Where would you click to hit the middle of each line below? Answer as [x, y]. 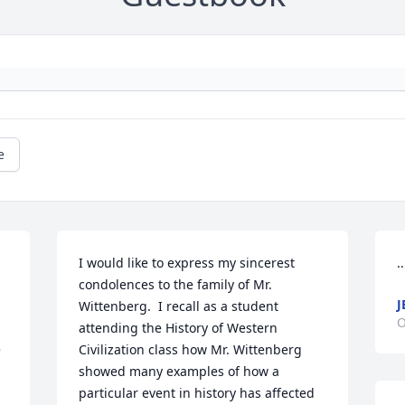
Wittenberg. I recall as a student [179, 306]
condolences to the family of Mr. [176, 284]
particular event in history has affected [197, 393]
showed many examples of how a [179, 371]
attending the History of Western [179, 328]
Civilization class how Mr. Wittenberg [191, 349]
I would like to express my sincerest [187, 263]
